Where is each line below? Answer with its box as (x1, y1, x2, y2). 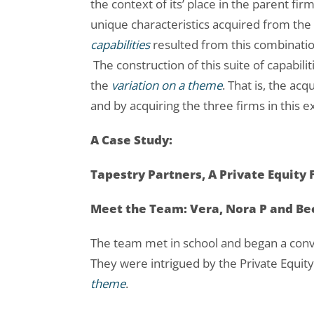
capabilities (90, 36, 153, 53)
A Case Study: (90, 132, 172, 149)
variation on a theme (111, 77, 222, 94)
